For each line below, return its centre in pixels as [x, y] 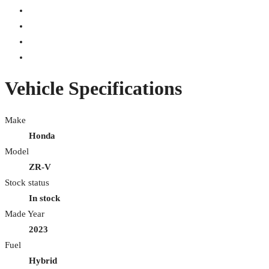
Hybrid [43, 260]
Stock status [27, 182]
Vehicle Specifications [93, 89]
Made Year [25, 213]
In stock [44, 198]
